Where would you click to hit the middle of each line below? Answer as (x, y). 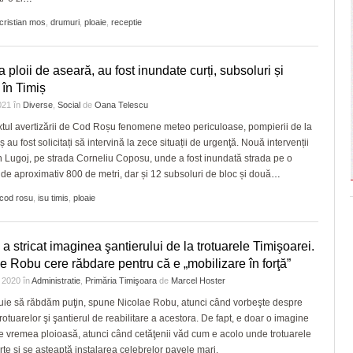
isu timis (53, 198)
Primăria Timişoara (121, 281)
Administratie (56, 281)
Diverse (38, 105)
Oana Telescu (121, 105)
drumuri (65, 22)
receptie (126, 22)
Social (69, 105)
